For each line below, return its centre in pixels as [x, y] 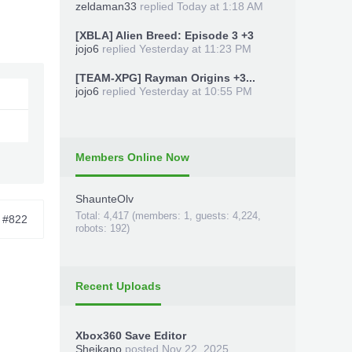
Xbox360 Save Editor [131, 335]
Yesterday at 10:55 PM [196, 91]
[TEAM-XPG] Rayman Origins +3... [165, 78]
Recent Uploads [118, 286]
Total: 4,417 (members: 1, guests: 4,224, [168, 216]
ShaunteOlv [104, 199]
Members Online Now [132, 157]
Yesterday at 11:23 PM [195, 49]
